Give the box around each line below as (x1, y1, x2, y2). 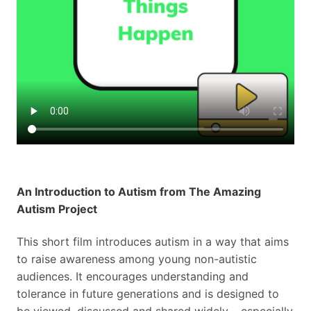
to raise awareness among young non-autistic (17, 252, 257, 267)
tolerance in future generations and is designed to (17, 287, 279, 301)
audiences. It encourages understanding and (17, 269, 249, 284)
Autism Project (17, 202, 97, 216)
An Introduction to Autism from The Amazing (17, 185, 261, 199)
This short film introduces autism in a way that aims (17, 235, 289, 249)
